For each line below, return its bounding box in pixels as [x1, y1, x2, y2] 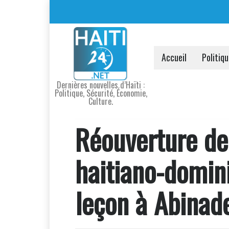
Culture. [88, 95, 113, 107]
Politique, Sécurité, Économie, [54, 87, 147, 99]
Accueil [162, 50, 187, 64]
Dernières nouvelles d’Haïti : [57, 79, 145, 91]
